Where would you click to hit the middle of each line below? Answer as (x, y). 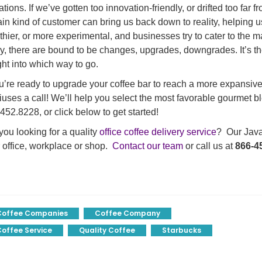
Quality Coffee (107, 230)
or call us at (209, 146)
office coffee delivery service (158, 132)
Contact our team (148, 146)
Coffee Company (127, 213)
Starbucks (182, 230)
